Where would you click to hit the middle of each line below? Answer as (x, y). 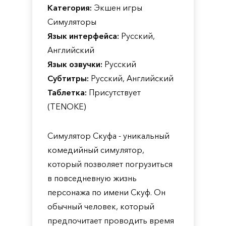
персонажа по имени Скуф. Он (106, 192)
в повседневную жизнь (92, 178)
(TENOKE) (67, 106)
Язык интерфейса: (83, 36)
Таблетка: (67, 92)
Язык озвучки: (75, 64)
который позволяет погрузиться (110, 164)
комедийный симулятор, (96, 150)
